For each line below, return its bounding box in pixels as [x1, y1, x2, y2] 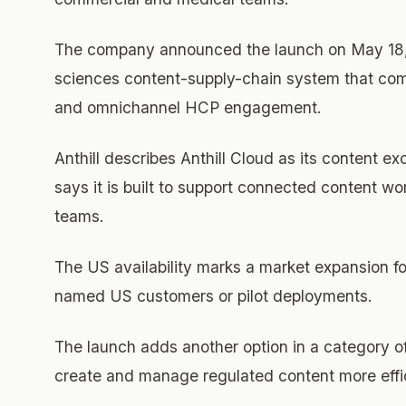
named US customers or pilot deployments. [54, 286, 372, 306]
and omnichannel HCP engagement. [54, 97, 322, 117]
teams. [54, 206, 104, 226]
